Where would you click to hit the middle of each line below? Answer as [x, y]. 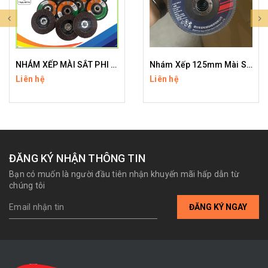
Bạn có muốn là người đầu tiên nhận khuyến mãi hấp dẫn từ [124, 174]
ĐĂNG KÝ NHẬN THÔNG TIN [77, 159]
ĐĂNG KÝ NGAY [218, 207]
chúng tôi [27, 186]
